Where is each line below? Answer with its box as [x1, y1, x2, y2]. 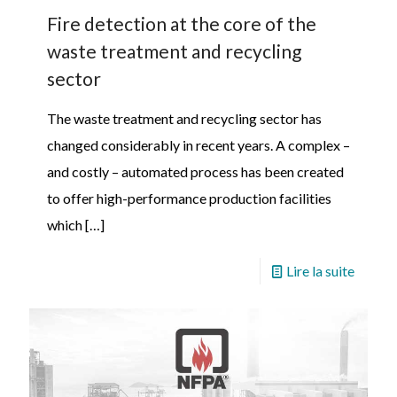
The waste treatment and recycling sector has [47, 110, 322, 128]
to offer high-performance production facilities [47, 190, 331, 207]
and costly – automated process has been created [47, 163, 344, 181]
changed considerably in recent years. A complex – [47, 136, 350, 154]
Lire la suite [286, 262, 354, 280]
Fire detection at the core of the [47, 12, 316, 35]
